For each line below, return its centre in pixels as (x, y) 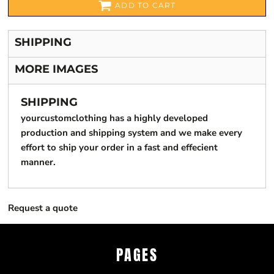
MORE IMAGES (56, 69)
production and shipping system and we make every (131, 133)
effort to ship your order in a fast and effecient (119, 147)
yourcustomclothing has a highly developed (114, 118)
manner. (38, 162)
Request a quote (43, 208)
